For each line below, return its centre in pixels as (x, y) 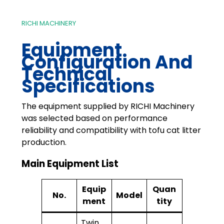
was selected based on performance (94, 118)
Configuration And (107, 62)
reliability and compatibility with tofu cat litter (111, 130)
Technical (67, 74)
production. (44, 142)
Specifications (88, 86)
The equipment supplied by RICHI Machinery (108, 106)
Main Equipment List (70, 163)
